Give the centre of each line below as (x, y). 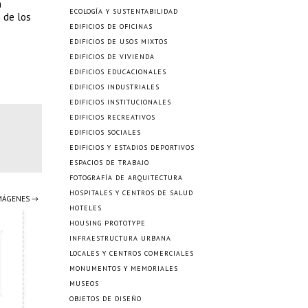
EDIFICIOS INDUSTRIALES (114, 87)
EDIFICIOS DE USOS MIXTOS (119, 42)
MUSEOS (84, 284)
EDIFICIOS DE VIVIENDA (112, 57)
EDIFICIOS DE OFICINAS (111, 26)
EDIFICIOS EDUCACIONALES (118, 72)
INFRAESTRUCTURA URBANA (120, 238)
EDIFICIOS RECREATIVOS (112, 117)
